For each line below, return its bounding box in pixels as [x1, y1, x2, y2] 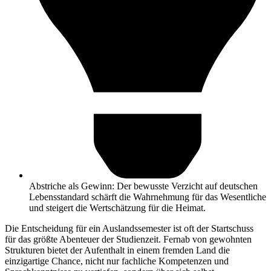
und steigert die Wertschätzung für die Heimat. [29, 202, 206, 213]
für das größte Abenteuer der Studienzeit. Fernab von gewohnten [5, 233, 252, 244]
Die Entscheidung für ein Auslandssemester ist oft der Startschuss [5, 223, 253, 233]
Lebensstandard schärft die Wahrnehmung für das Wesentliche [29, 191, 266, 202]
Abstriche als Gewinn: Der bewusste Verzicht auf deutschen [29, 180, 258, 191]
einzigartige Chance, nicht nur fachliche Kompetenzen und [5, 255, 229, 266]
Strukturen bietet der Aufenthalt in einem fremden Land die [5, 244, 230, 255]
